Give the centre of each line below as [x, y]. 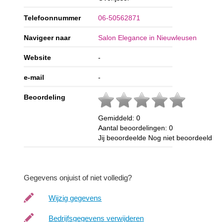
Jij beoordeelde [123, 138]
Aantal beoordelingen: [134, 128]
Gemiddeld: [117, 118]
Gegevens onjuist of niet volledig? [78, 177]
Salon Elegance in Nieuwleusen [148, 37]
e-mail [34, 77]
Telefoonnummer [53, 18]
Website [38, 57]
